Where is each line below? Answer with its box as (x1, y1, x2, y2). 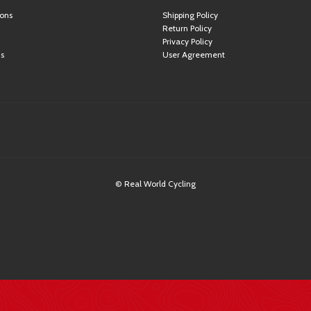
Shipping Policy (162, 10, 218, 20)
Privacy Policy (162, 36, 212, 47)
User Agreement (162, 49, 225, 60)
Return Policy (162, 23, 212, 33)
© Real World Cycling (115, 178, 196, 189)
